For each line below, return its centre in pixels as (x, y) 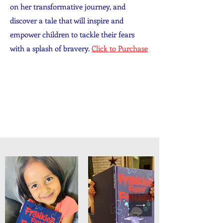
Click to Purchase (120, 48)
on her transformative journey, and (68, 6)
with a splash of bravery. (51, 48)
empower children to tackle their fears (72, 34)
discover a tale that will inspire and (67, 20)
